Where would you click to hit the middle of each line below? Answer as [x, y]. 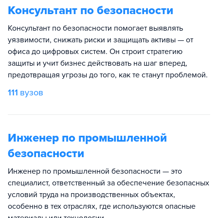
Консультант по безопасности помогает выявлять [95, 28]
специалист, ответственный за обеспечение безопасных [109, 183]
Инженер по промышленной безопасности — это [95, 171]
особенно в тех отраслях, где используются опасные [102, 206]
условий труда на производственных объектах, [91, 195]
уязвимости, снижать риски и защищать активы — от [100, 40]
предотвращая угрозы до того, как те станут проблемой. [108, 75]
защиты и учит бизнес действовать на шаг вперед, [98, 63]
